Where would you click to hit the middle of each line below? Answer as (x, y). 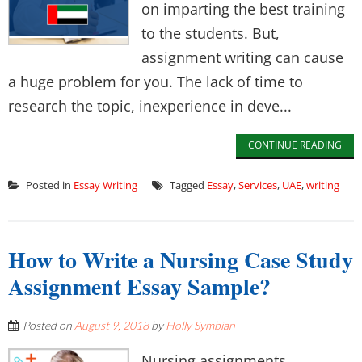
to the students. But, (210, 33)
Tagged (187, 185)
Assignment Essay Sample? (139, 286)
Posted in (48, 185)
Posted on (48, 325)
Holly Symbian (200, 325)
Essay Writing (105, 185)
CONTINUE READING (295, 145)
